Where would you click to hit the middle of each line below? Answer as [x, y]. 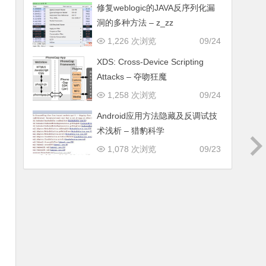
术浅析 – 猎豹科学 [131, 131]
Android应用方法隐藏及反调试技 [157, 116]
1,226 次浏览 [131, 41]
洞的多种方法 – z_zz [135, 23]
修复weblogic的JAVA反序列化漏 [156, 8]
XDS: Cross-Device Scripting [151, 62]
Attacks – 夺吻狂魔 [132, 77]
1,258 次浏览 [131, 95]
